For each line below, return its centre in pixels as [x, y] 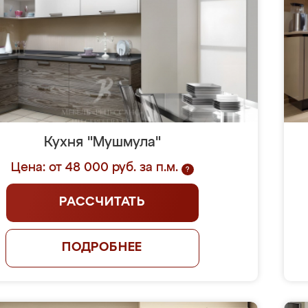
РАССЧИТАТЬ [102, 202]
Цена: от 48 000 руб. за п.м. [94, 168]
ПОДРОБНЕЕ [102, 247]
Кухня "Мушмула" [102, 142]
